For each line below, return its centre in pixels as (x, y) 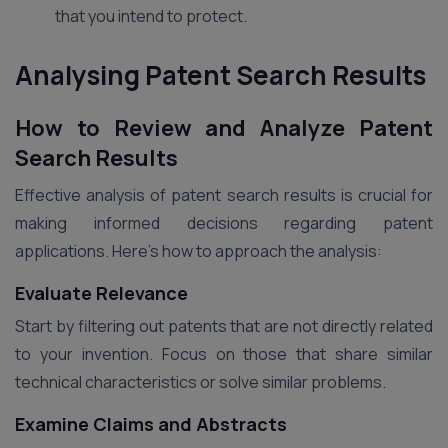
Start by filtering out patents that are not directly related (224, 326)
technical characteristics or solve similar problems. (200, 382)
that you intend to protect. (151, 15)
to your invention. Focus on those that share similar (224, 354)
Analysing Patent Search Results (220, 74)
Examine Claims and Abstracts (151, 424)
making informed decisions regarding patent (224, 222)
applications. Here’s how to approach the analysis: (198, 250)
